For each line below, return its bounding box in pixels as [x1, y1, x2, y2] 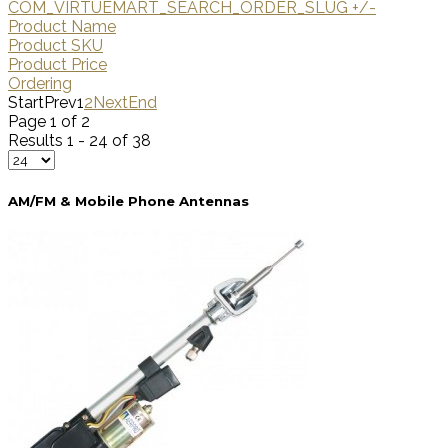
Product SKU [8, 36, 103, 56]
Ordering [8, 74, 72, 94]
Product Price [8, 55, 107, 75]
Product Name [8, 17, 116, 37]
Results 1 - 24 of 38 [8, 131, 151, 151]
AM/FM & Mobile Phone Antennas [8, 192, 249, 209]
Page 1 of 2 [8, 112, 90, 132]
